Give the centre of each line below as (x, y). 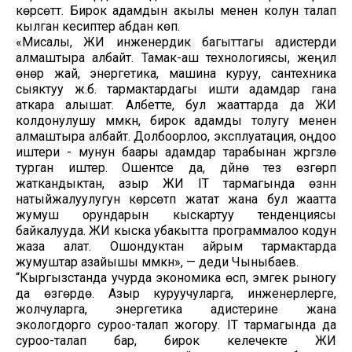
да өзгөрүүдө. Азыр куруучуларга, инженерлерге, (176, 293)
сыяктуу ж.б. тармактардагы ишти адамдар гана (176, 89)
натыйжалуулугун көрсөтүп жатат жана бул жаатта (176, 199)
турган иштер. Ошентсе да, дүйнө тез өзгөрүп (176, 167)
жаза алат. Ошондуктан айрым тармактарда (176, 246)
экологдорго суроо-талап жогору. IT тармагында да (176, 324)
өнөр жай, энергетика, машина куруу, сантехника (176, 73)
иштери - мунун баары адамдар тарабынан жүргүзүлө (176, 152)
